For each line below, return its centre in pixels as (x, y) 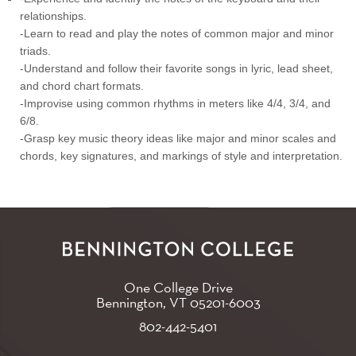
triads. (35, 51)
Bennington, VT (143, 302)
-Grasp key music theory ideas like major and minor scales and (178, 139)
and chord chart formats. (82, 86)
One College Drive (178, 287)
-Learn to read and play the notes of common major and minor (177, 34)
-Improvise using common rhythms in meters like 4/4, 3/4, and (175, 104)
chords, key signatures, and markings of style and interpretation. (181, 156)
